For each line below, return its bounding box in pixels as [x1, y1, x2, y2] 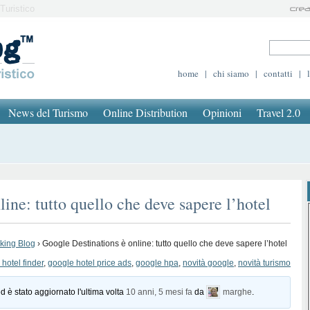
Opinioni [203, 105, 241, 120]
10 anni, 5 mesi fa [126, 286, 193, 297]
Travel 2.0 [257, 105, 300, 120]
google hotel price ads [48, 258, 131, 268]
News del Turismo [8, 105, 88, 120]
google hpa [136, 258, 179, 268]
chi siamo [213, 67, 249, 80]
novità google [183, 258, 234, 268]
